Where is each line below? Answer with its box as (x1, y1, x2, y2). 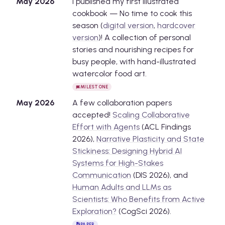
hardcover (157, 21, 195, 31)
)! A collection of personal (98, 33, 191, 43)
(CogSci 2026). (117, 206, 171, 216)
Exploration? (72, 206, 117, 216)
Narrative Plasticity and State (96, 134, 204, 144)
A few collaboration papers (72, 97, 172, 107)
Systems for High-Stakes (72, 158, 163, 168)
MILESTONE (80, 84, 108, 90)
